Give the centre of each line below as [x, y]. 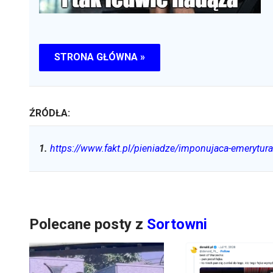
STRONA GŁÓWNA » [100, 57]
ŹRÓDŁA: [50, 113]
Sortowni [177, 224]
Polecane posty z [86, 224]
